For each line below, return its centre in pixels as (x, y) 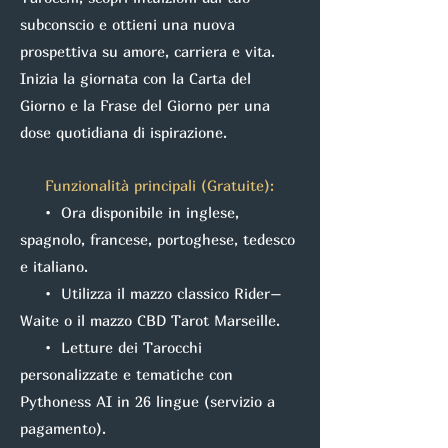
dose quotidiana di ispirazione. (123, 132)
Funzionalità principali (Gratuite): (147, 185)
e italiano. (54, 266)
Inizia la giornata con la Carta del (135, 78)
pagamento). (63, 428)
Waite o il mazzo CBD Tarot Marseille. (150, 320)
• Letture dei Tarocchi (111, 347)
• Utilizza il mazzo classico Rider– (151, 293)
